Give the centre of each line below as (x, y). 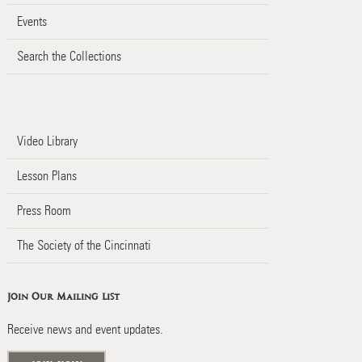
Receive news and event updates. (85, 329)
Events (32, 21)
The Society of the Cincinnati (84, 245)
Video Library (47, 141)
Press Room (44, 210)
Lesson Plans (46, 175)
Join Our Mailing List (63, 297)
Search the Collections (69, 56)
